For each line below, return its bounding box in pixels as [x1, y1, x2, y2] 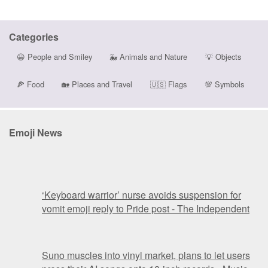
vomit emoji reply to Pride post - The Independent [42, 202, 249, 216]
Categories [9, 29, 59, 44]
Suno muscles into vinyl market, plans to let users [42, 248, 250, 263]
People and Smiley [25, 51, 92, 63]
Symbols [212, 78, 244, 90]
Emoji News [9, 126, 62, 140]
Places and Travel [69, 78, 133, 90]
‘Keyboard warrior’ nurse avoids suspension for [42, 188, 241, 202]
